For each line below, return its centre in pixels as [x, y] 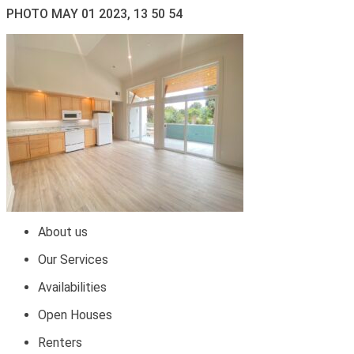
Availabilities [72, 287]
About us [63, 232]
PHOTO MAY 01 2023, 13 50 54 [94, 14]
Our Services [73, 260]
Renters [60, 343]
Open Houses [75, 315]
